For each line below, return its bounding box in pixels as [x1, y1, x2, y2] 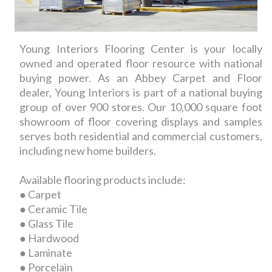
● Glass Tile [19, 217, 74, 231]
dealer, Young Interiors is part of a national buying [19, 86, 262, 100]
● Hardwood [19, 231, 80, 245]
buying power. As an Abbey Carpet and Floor [19, 71, 262, 85]
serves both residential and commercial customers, [19, 129, 262, 143]
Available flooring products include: [19, 173, 186, 187]
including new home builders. [19, 144, 158, 158]
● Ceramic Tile [19, 202, 88, 216]
